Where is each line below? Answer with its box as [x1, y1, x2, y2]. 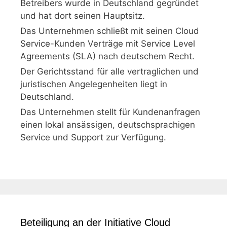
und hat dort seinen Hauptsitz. [20, 11, 145, 21]
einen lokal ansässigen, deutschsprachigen [20, 120, 195, 130]
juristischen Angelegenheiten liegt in [20, 79, 167, 89]
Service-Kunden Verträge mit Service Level [20, 39, 195, 49]
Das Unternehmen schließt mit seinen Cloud [20, 26, 199, 36]
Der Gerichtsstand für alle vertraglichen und [20, 66, 199, 77]
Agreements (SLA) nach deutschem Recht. [20, 51, 195, 61]
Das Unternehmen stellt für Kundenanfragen [20, 107, 200, 117]
